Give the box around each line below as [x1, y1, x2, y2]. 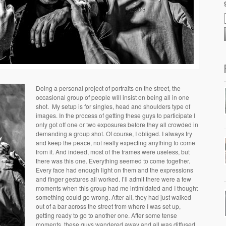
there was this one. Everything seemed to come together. [36, 156, 190, 165]
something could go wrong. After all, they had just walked [36, 193, 191, 201]
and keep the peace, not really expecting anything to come [36, 138, 195, 147]
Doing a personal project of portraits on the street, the [36, 84, 181, 92]
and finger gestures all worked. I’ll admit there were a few [36, 175, 191, 183]
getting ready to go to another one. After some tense [36, 211, 177, 219]
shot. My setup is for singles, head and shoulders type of [36, 102, 190, 110]
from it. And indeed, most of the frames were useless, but [36, 147, 190, 156]
